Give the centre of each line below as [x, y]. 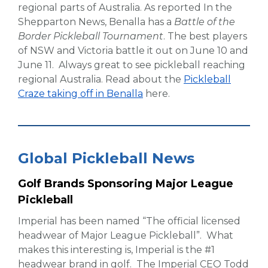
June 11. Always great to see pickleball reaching [132, 65]
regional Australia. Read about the [101, 80]
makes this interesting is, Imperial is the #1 [116, 250]
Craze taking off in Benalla [80, 94]
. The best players [205, 36]
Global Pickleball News [106, 159]
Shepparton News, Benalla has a [96, 22]
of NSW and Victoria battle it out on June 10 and [133, 51]
